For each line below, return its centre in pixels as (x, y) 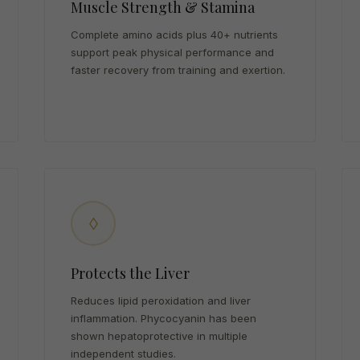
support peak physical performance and (173, 52)
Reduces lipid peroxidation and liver (161, 301)
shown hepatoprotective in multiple (160, 336)
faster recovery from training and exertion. (178, 70)
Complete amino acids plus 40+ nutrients (175, 35)
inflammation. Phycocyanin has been (164, 318)
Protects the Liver (131, 273)
